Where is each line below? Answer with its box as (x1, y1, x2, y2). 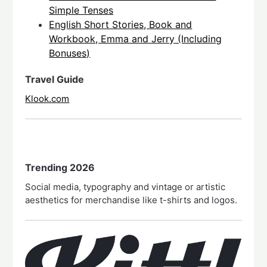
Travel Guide (25, 73, 85, 85)
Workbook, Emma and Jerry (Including (49, 32, 222, 45)
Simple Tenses (49, 4, 114, 16)
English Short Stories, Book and (49, 18, 193, 30)
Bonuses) (49, 46, 91, 59)
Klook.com (25, 92, 70, 104)
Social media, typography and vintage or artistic (25, 181, 226, 193)
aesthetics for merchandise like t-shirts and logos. (25, 194, 238, 206)
